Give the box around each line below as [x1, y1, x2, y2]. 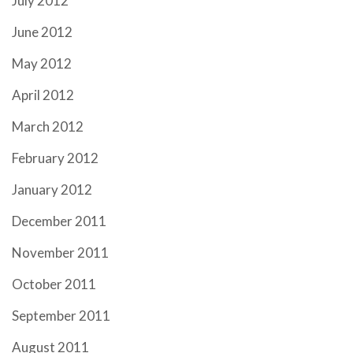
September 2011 [12, 307, 110, 324]
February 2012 [12, 150, 98, 166]
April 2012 [12, 87, 74, 103]
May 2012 [12, 55, 72, 72]
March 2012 [12, 118, 84, 135]
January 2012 [12, 181, 92, 198]
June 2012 [12, 24, 72, 40]
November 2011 [12, 244, 109, 261]
